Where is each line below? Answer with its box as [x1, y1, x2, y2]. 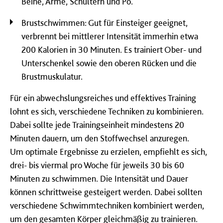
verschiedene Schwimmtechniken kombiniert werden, [10, 200, 204, 211]
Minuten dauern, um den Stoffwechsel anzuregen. [10, 132, 189, 143]
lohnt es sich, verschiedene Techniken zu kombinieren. [10, 106, 204, 116]
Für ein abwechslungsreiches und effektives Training [10, 92, 196, 103]
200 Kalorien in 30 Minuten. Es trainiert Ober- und [21, 44, 202, 55]
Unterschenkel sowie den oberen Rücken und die [21, 57, 197, 68]
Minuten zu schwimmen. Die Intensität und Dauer [10, 173, 188, 184]
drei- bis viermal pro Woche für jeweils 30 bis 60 [10, 159, 184, 170]
